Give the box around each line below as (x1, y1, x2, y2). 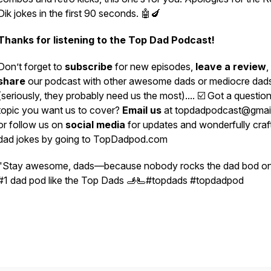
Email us (122, 104, 162, 116)
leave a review (195, 60, 266, 73)
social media (65, 119, 125, 131)
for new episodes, (113, 60, 195, 73)
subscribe (65, 60, 113, 73)
